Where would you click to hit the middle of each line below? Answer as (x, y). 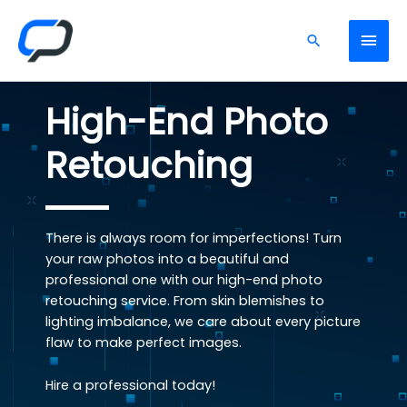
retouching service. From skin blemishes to (185, 301)
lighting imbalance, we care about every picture (203, 322)
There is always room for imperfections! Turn (194, 238)
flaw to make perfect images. (144, 343)
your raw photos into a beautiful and (167, 259)
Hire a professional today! (130, 385)
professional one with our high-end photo (184, 280)
